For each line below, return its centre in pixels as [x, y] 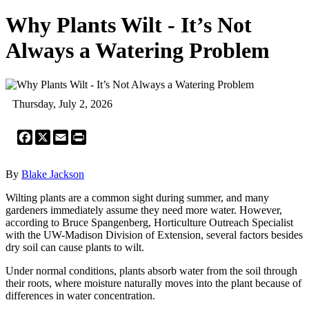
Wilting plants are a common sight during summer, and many [137, 197]
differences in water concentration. [80, 295]
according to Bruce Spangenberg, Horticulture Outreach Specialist [149, 222]
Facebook [54, 134]
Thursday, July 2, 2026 [62, 103]
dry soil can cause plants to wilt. [75, 247]
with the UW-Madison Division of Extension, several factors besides [154, 235]
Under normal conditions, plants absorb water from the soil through [151, 270]
